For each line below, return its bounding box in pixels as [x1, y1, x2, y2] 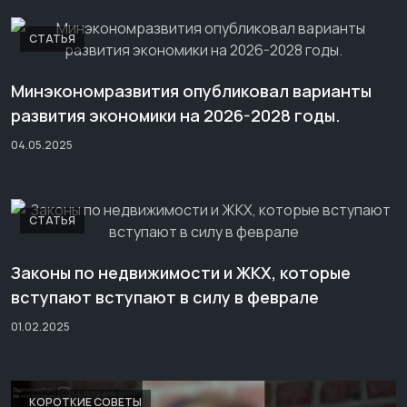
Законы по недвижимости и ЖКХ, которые [11, 262, 351, 283]
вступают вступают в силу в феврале [11, 286, 319, 308]
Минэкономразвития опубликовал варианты [11, 80, 372, 102]
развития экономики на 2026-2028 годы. [11, 104, 341, 126]
